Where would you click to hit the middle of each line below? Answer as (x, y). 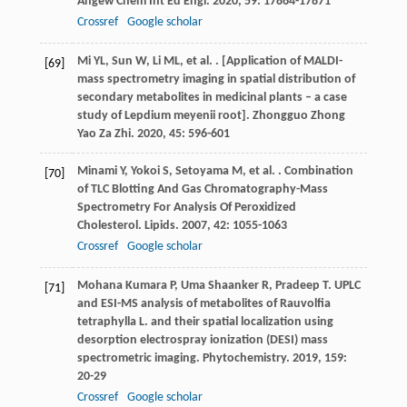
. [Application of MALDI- (277, 62)
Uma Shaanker (219, 286)
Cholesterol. (110, 226)
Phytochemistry (244, 359)
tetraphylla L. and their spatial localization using (205, 323)
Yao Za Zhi (104, 134)
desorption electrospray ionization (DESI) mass (202, 341)
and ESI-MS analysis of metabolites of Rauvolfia (203, 304)
